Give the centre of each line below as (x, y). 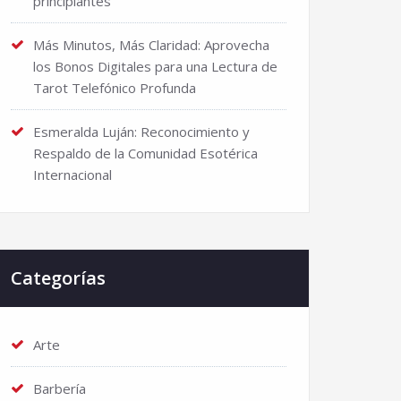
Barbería (60, 388)
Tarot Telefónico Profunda (115, 88)
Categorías (58, 278)
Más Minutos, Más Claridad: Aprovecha (151, 45)
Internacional (73, 175)
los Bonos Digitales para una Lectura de (155, 66)
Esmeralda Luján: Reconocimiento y (141, 132)
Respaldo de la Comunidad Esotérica (145, 153)
